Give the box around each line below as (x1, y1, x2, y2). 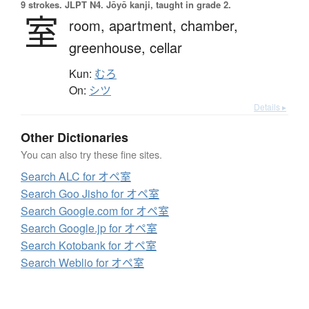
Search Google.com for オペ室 (21, 203, 169, 219)
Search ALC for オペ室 (21, 168, 131, 185)
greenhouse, (69, 37, 150, 58)
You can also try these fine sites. (21, 147, 162, 162)
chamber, (181, 15, 238, 36)
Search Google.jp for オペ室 (21, 220, 157, 237)
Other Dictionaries (21, 128, 128, 147)
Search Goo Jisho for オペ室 (21, 186, 159, 202)
